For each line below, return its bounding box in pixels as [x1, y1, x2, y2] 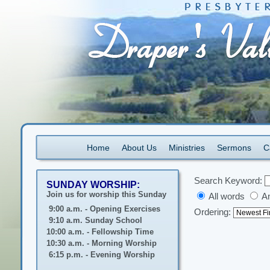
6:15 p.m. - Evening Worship [46, 250, 155, 259]
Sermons [216, 143, 251, 152]
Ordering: [194, 207, 233, 217]
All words [209, 192, 245, 201]
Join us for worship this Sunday [46, 190, 166, 199]
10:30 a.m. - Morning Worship [46, 239, 157, 248]
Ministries [168, 143, 205, 152]
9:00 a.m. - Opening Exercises [46, 204, 160, 213]
